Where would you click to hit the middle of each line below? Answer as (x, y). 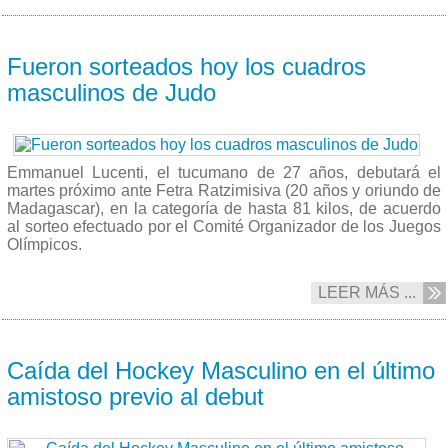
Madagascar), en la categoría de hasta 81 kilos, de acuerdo (224, 208)
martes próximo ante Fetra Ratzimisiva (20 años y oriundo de (224, 190)
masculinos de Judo (111, 92)
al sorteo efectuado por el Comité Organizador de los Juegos (224, 226)
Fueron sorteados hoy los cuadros (186, 66)
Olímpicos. (44, 244)
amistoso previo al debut (135, 396)
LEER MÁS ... (367, 292)
